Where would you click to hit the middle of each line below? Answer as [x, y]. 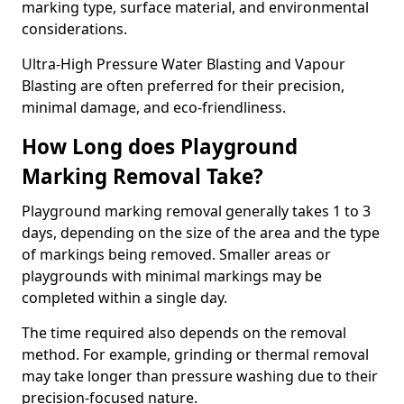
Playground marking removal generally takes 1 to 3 [196, 211]
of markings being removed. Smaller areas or [176, 254]
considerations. [74, 29]
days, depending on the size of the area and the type [201, 233]
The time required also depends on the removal [184, 333]
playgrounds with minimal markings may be [172, 276]
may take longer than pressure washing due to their [200, 376]
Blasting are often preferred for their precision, [183, 86]
